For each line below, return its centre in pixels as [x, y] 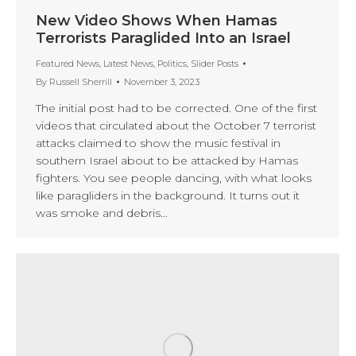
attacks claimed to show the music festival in [158, 143]
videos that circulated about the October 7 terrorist [176, 125]
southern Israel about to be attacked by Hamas [167, 160]
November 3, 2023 [162, 81]
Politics [172, 63]
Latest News [128, 63]
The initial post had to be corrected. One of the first [176, 108]
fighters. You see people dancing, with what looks [174, 178]
